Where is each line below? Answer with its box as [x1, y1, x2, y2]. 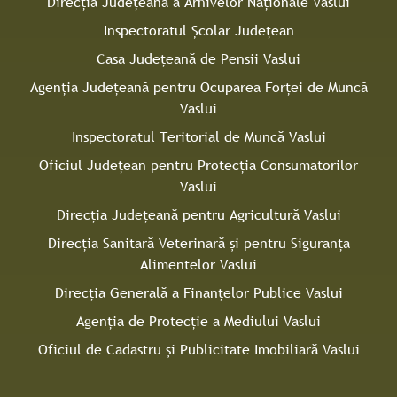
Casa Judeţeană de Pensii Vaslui [97, 49, 300, 68]
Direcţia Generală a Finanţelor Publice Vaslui [54, 283, 343, 302]
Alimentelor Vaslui [140, 254, 257, 274]
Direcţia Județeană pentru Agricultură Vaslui [56, 205, 341, 224]
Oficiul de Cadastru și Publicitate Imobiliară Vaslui [37, 339, 360, 359]
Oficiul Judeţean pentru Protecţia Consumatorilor [39, 155, 358, 175]
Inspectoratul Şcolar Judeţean [103, 20, 294, 40]
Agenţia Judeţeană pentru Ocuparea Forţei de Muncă [29, 77, 368, 97]
